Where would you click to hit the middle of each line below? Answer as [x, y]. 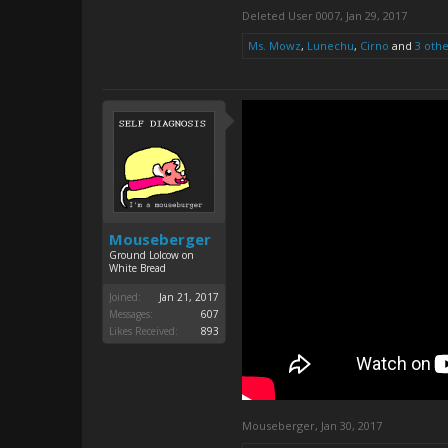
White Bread [137, 268]
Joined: [125, 297]
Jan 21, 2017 [189, 297]
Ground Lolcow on [151, 255]
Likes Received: [143, 331]
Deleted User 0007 [291, 15]
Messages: [131, 314]
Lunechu [330, 45]
